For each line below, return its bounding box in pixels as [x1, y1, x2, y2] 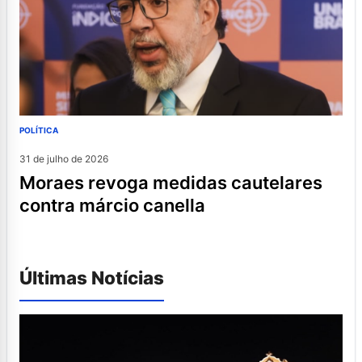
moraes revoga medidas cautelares [19, 172, 36, 194]
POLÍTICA [19, 125, 58, 136]
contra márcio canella [19, 195, 205, 217]
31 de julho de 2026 [19, 153, 108, 166]
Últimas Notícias [19, 267, 164, 289]
